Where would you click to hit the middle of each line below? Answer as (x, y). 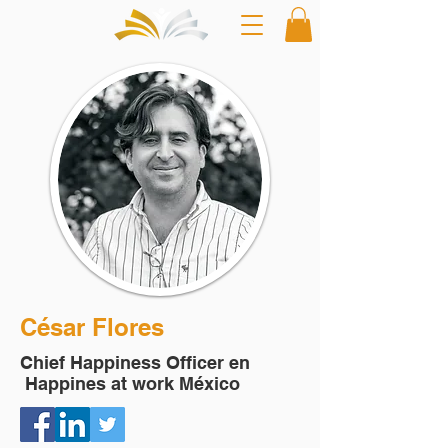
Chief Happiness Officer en (135, 362)
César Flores (92, 327)
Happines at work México (130, 383)
